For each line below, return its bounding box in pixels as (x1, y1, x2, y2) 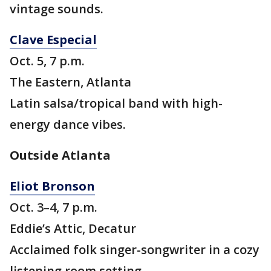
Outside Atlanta (10, 147, 111, 164)
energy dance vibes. (10, 116, 126, 133)
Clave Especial (10, 31, 97, 48)
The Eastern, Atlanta (10, 74, 131, 91)
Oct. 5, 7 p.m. (10, 53, 85, 70)
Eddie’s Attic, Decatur (10, 220, 136, 237)
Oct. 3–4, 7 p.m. (10, 199, 97, 216)
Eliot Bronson (10, 178, 95, 195)
